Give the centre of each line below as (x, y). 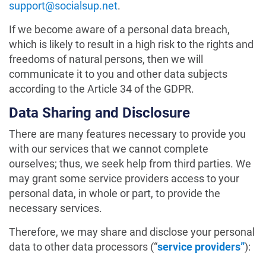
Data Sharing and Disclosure (99, 113)
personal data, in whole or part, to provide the (115, 193)
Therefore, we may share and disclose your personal (132, 232)
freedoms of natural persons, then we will (106, 59)
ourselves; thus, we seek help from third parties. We (130, 164)
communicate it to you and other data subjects (118, 74)
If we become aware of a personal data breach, (119, 29)
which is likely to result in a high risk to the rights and (131, 44)
